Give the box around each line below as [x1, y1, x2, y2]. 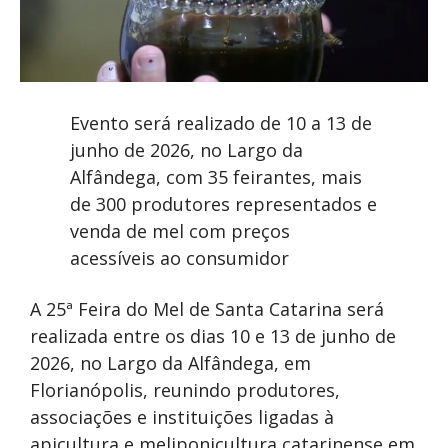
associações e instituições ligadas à [30, 404, 334, 429]
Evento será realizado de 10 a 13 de [70, 110, 372, 135]
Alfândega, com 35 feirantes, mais [70, 164, 362, 189]
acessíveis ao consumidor [70, 245, 289, 270]
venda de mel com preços [70, 218, 290, 243]
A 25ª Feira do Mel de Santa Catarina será [30, 296, 384, 321]
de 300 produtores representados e [70, 191, 377, 216]
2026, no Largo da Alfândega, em [30, 350, 311, 375]
